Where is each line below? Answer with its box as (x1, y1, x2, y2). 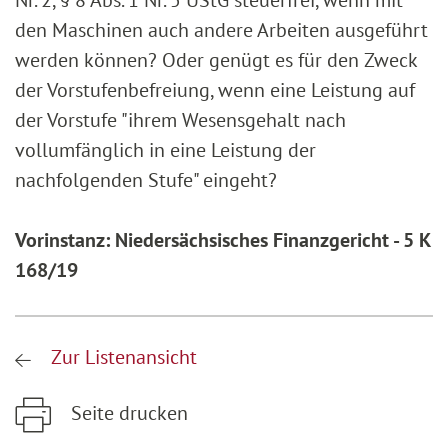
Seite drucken (66, 400, 188, 427)
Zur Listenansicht (46, 344, 197, 371)
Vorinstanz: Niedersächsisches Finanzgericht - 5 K (15, 227, 430, 254)
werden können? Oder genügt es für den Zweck (15, 47, 417, 74)
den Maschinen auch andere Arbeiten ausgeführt (15, 17, 428, 44)
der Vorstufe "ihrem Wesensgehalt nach (15, 107, 346, 134)
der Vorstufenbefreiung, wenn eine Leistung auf (15, 77, 415, 104)
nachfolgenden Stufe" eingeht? (15, 167, 277, 194)
